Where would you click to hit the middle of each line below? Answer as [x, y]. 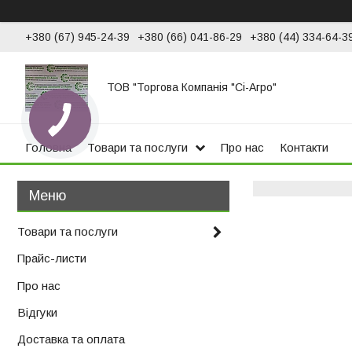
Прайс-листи [52, 258]
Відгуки [37, 313]
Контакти [304, 148]
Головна [48, 148]
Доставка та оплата [71, 339]
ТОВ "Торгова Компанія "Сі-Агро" [192, 87]
